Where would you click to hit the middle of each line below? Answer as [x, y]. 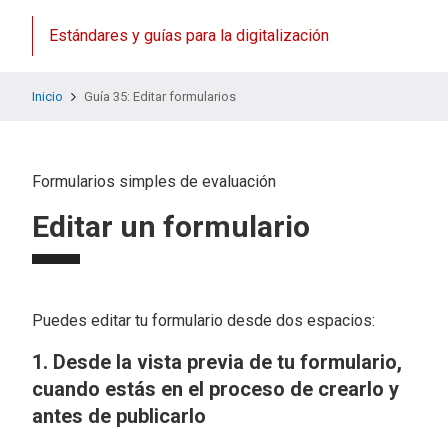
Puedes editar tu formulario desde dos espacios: [203, 320]
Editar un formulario [171, 226]
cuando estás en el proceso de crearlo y [215, 389]
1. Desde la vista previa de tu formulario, [217, 362]
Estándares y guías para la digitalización [189, 35]
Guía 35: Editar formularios [159, 96]
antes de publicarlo [119, 416]
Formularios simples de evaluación [154, 181]
